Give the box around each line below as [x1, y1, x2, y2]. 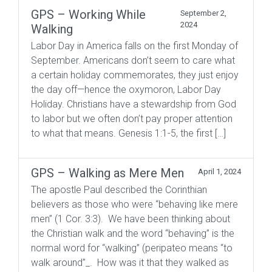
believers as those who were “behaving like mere [31, 199, 238, 211]
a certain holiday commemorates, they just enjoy [31, 69, 239, 81]
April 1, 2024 [198, 167, 241, 177]
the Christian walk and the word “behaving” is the [31, 228, 234, 240]
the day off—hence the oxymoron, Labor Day [31, 84, 221, 96]
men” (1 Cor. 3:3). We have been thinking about [31, 213, 230, 225]
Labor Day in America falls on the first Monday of [31, 40, 238, 52]
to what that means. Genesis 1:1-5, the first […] [31, 127, 226, 140]
